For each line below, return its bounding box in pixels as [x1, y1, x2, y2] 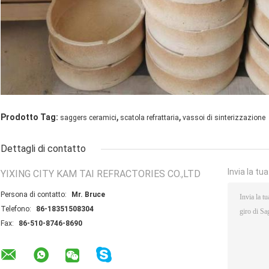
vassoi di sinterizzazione [183, 113, 265, 122]
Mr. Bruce [71, 190, 105, 199]
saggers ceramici [60, 113, 116, 122]
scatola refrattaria [120, 113, 179, 122]
